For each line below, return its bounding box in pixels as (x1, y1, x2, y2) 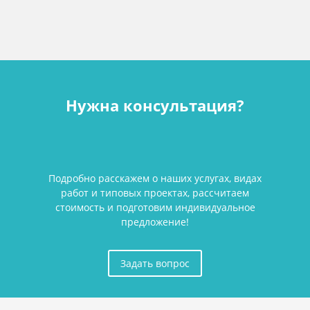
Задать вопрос (120, 256, 190, 270)
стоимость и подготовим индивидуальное (55, 200, 255, 214)
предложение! (121, 215, 189, 228)
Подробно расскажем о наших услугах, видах (48, 171, 262, 185)
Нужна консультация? (66, 94, 244, 116)
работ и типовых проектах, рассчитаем (61, 185, 249, 199)
